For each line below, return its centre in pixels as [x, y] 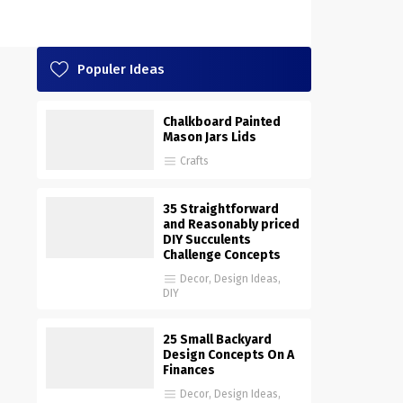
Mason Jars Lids [210, 137]
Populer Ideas [121, 69]
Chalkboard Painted [222, 121]
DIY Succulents [207, 240]
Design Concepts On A [228, 355]
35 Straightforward [221, 210]
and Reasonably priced [231, 225]
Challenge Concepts [222, 255]
